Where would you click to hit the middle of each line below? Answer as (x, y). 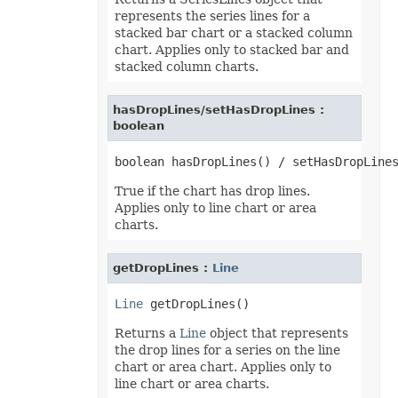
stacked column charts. (186, 67)
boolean (140, 126)
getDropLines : (162, 268)
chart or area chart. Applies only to (223, 367)
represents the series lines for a (212, 16)
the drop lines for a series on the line (227, 350)
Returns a (147, 333)
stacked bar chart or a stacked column (233, 33)
